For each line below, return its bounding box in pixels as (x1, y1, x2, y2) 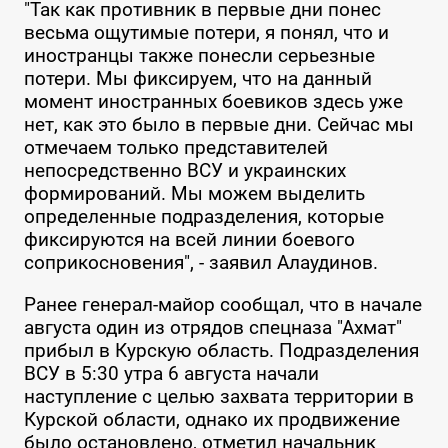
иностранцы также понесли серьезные (23, 44, 375, 68)
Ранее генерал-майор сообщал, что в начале (23, 293, 422, 317)
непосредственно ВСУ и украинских (23, 159, 346, 183)
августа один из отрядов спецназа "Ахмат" (23, 316, 402, 340)
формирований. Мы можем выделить (23, 182, 365, 206)
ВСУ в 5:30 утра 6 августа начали (23, 362, 319, 386)
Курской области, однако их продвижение (23, 408, 400, 432)
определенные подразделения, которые (23, 205, 384, 229)
